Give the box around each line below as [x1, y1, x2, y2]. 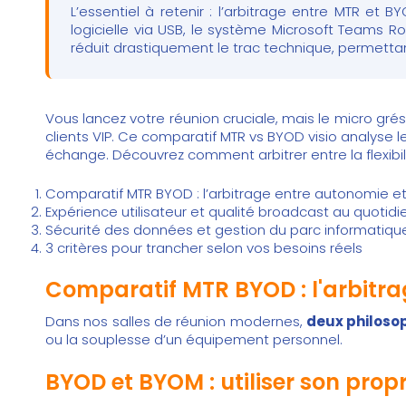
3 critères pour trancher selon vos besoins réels [45, 237, 362, 257]
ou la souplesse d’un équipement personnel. [45, 330, 343, 350]
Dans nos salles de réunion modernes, [45, 312, 306, 332]
